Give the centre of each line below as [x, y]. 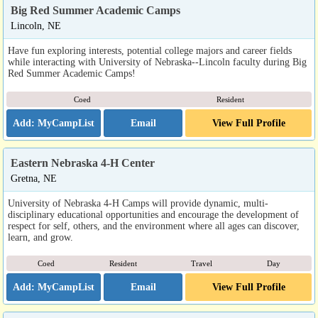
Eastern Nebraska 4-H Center [83, 163]
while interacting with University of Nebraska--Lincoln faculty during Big [157, 62]
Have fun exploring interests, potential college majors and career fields [150, 50]
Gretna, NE [34, 178]
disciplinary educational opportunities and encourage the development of [153, 214]
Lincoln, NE [36, 26]
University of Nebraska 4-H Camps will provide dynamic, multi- [138, 203]
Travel [202, 263]
